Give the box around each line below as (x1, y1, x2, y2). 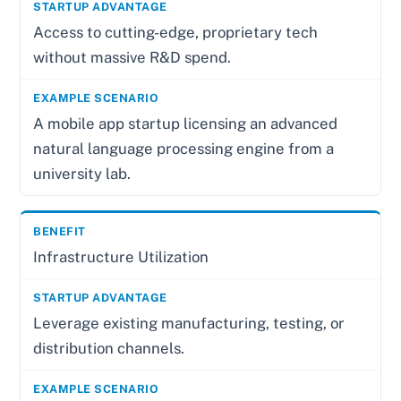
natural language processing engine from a (33, 139, 335, 158)
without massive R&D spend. (33, 47, 232, 66)
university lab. (33, 164, 132, 183)
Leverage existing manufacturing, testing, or (33, 313, 346, 332)
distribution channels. (33, 338, 185, 357)
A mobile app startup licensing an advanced (33, 114, 338, 132)
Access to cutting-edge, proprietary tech (33, 22, 319, 41)
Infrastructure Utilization (33, 247, 209, 266)
